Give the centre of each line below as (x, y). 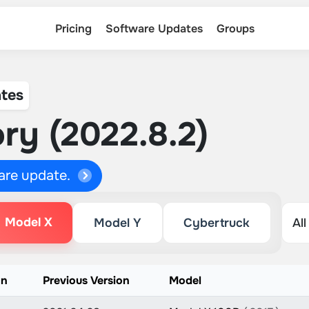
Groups (235, 28)
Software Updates (154, 28)
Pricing (73, 28)
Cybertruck (217, 223)
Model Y (117, 223)
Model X (28, 222)
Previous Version (86, 280)
